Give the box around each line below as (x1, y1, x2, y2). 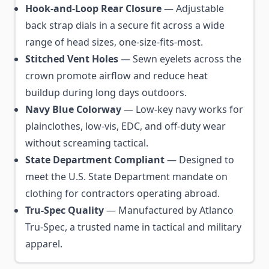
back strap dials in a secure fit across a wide (25, 19, 225, 32)
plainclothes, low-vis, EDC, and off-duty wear (25, 119, 226, 133)
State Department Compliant (25, 153, 165, 166)
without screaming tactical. (25, 136, 148, 150)
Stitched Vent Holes (25, 52, 118, 65)
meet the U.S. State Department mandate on (25, 170, 228, 183)
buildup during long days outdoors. (25, 86, 187, 99)
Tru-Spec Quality (25, 204, 104, 217)
